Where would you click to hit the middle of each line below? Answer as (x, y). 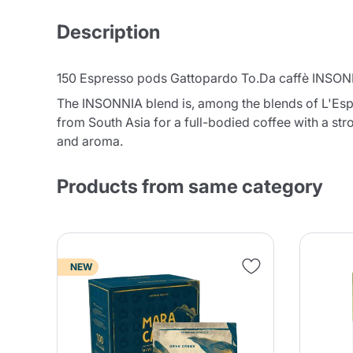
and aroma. (90, 141)
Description (108, 32)
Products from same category (190, 186)
